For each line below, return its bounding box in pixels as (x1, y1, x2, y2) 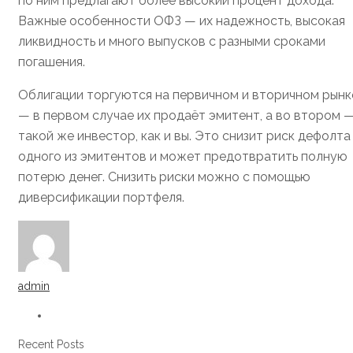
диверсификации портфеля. (18, 190, 184, 206)
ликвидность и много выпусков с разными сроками (18, 34, 325, 50)
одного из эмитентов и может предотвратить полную (18, 149, 347, 165)
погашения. (18, 54, 85, 70)
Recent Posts (18, 338, 84, 351)
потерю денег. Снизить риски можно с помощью (18, 169, 310, 185)
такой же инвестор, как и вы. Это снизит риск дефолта (18, 128, 351, 144)
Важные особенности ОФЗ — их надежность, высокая (18, 13, 345, 29)
